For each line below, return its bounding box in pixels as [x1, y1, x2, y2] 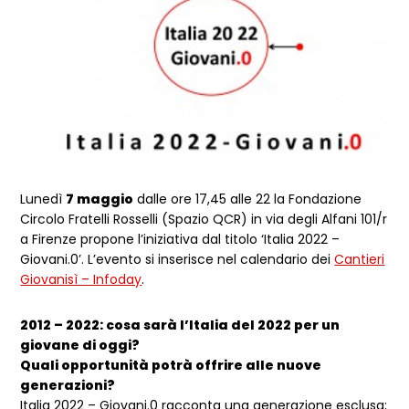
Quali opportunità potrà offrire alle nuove [20, 356, 322, 375]
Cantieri [334, 250, 385, 269]
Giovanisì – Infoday [20, 270, 142, 289]
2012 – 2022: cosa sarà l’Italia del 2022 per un [20, 316, 341, 335]
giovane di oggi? [20, 336, 141, 355]
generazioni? [20, 376, 116, 395]
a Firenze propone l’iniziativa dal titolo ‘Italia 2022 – [20, 230, 341, 249]
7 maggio [66, 190, 134, 209]
